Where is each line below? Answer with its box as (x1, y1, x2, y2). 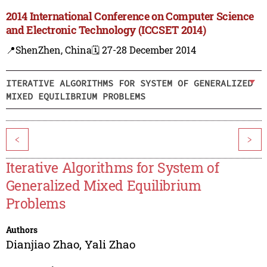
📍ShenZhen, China (5, 44, 92, 57)
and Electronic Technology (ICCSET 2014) (5, 23, 206, 38)
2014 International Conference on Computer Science (5, 9, 254, 24)
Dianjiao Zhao (5, 237, 79, 252)
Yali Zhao (84, 237, 135, 252)
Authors (5, 224, 38, 236)
